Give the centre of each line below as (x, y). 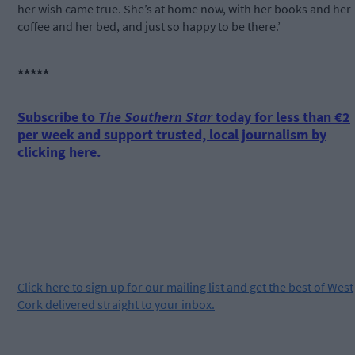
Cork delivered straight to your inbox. (116, 305)
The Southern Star (155, 117)
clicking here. (59, 152)
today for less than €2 (281, 117)
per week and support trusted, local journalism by (172, 135)
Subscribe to (58, 117)
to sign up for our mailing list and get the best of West (212, 287)
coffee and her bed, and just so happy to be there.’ (149, 27)
